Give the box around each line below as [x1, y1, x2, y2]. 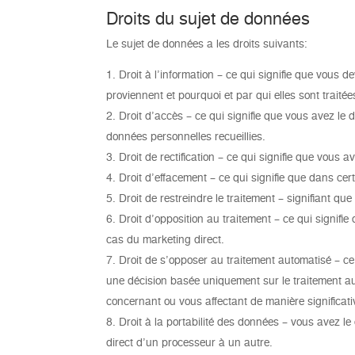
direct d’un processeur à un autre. [106, 335, 273, 349]
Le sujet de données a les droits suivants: [106, 36, 308, 50]
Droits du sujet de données [106, 8, 311, 28]
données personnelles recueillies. [106, 129, 266, 143]
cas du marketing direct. [106, 232, 225, 246]
